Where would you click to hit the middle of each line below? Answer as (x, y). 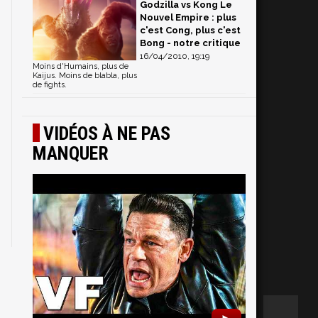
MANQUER (71, 154)
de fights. (50, 85)
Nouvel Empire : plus (188, 18)
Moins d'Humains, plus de (81, 67)
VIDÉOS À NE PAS (107, 134)
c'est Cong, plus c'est (190, 31)
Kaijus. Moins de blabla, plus (85, 76)
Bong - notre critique (190, 43)
